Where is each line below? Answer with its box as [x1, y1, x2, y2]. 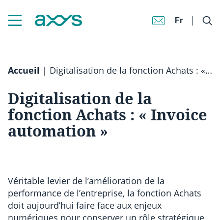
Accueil [8, 64, 40, 76]
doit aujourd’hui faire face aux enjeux [8, 199, 162, 211]
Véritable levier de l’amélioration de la [8, 174, 165, 187]
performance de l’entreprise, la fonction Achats [8, 187, 201, 199]
